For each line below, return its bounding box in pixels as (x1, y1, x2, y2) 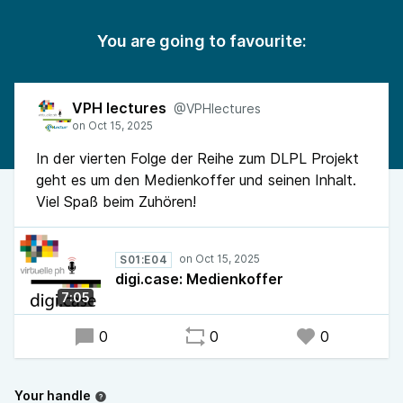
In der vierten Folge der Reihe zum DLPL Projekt (36, 149, 359, 167)
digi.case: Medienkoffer (115, 270, 283, 288)
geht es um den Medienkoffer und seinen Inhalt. (36, 171, 356, 189)
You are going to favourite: (96, 31, 307, 50)
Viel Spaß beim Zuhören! (36, 193, 196, 210)
